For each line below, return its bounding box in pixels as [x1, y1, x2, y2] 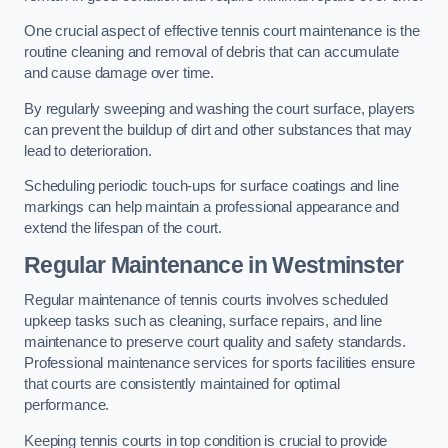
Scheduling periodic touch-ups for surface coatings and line [24, 178, 399, 195]
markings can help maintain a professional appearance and [24, 199, 399, 216]
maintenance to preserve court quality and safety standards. [24, 334, 406, 351]
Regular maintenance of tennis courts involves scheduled [24, 292, 389, 309]
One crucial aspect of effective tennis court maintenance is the [24, 23, 420, 40]
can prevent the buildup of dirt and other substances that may [24, 121, 413, 138]
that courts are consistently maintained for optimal [24, 376, 340, 393]
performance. [24, 397, 110, 414]
